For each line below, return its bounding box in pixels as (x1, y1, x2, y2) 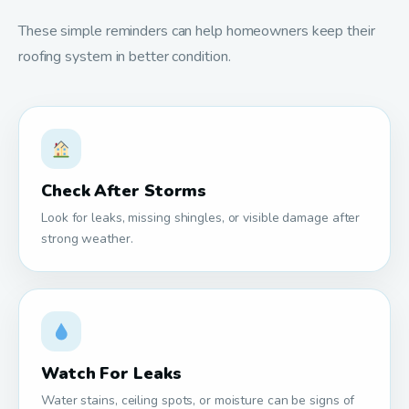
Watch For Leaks (41, 362, 182, 384)
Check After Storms (41, 179, 207, 202)
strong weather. (41, 229, 133, 247)
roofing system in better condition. (18, 46, 231, 67)
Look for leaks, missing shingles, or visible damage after (41, 208, 361, 226)
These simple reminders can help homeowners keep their (18, 20, 375, 41)
